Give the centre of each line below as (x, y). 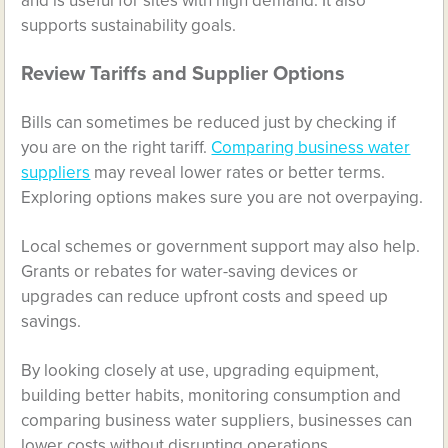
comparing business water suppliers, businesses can (217, 420)
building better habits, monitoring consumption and (211, 395)
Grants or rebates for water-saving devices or (190, 271)
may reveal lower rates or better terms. (238, 172)
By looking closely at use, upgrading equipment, (200, 370)
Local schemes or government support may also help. (221, 246)
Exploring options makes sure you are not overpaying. (222, 197)
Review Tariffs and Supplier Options (183, 73)
